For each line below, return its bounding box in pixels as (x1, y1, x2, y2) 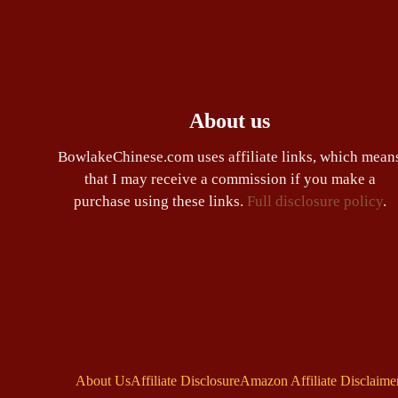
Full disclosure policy (246, 193, 383, 211)
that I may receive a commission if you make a (84, 171, 376, 188)
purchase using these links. (73, 193, 247, 211)
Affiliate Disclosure (130, 372, 240, 388)
